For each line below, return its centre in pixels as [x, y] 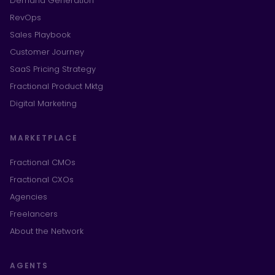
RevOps [25, 17]
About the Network [47, 231]
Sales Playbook [40, 35]
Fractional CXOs [42, 180]
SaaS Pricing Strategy [53, 69]
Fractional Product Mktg [56, 86]
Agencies [29, 197]
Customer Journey [47, 52]
